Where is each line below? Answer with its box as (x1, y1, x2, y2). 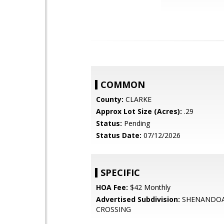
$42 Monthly (128, 182, 170, 192)
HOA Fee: (96, 182, 128, 192)
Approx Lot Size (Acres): (96, 106, 182, 116)
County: (96, 94, 123, 104)
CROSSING (96, 204, 131, 214)
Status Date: (96, 130, 141, 140)
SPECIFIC (100, 166, 140, 178)
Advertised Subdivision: (96, 194, 180, 204)
